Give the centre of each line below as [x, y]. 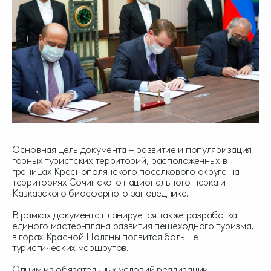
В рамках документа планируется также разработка [125, 215]
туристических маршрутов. [70, 247]
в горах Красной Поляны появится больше [105, 237]
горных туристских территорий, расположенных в [120, 160]
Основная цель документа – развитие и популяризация [132, 149]
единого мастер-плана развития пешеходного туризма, [133, 226]
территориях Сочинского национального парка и [119, 182]
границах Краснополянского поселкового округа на [126, 171]
